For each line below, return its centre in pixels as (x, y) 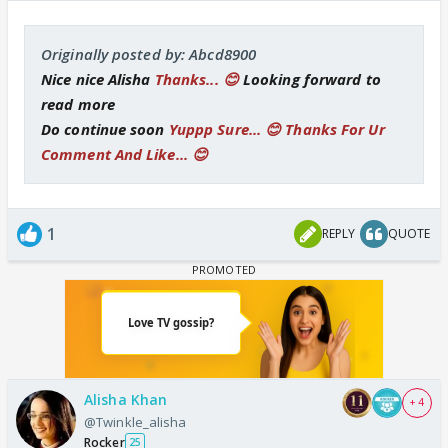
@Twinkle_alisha (135, 421)
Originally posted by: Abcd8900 (148, 53)
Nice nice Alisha (98, 78)
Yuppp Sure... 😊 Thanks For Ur (276, 128)
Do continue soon (105, 128)
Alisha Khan (126, 399)
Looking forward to (311, 78)
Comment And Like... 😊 (125, 153)
